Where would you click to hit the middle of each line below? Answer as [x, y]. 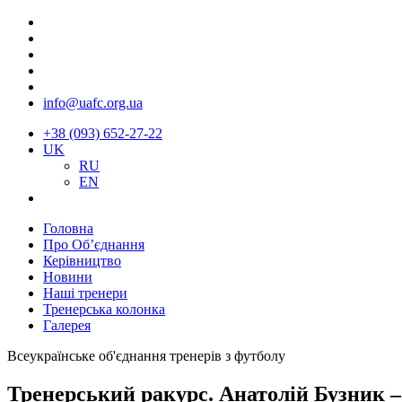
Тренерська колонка [104, 309]
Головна [68, 228]
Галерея [67, 325]
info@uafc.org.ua [93, 103]
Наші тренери [85, 293]
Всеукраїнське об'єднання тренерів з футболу [146, 356]
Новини [68, 277]
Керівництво [82, 261]
